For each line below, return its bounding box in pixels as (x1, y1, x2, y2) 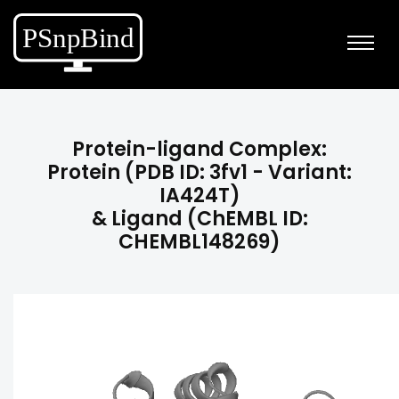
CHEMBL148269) (118, 228, 281, 256)
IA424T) (159, 182, 240, 209)
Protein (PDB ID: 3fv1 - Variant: (47, 159, 352, 186)
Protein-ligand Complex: (72, 135, 327, 163)
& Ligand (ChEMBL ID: (91, 205, 308, 232)
